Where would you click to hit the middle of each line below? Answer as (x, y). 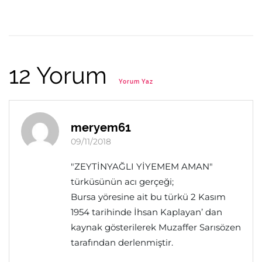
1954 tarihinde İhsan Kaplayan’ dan (146, 212)
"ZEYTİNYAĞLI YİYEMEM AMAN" (142, 166)
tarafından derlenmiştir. (122, 242)
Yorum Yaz (136, 82)
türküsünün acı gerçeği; (122, 182)
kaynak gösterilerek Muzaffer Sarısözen (156, 227)
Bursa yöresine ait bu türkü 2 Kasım (148, 197)
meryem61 (101, 127)
